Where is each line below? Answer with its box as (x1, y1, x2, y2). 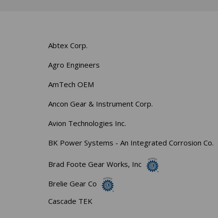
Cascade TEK (48, 196, 93, 206)
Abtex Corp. (48, 40, 88, 50)
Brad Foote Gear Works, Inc (48, 159, 142, 169)
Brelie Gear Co (48, 178, 97, 188)
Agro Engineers (48, 59, 100, 70)
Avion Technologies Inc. (48, 118, 127, 128)
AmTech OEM (48, 79, 94, 89)
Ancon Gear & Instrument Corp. (48, 98, 153, 109)
